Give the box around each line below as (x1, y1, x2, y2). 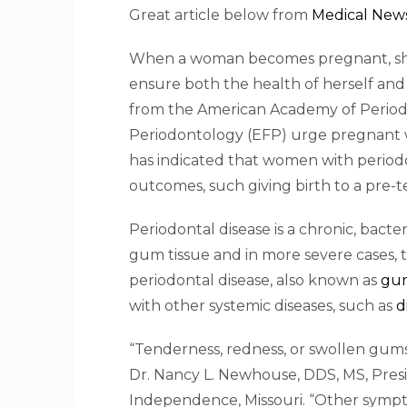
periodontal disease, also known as (129, 272, 381, 289)
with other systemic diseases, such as (129, 297, 396, 314)
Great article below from (129, 6, 312, 24)
